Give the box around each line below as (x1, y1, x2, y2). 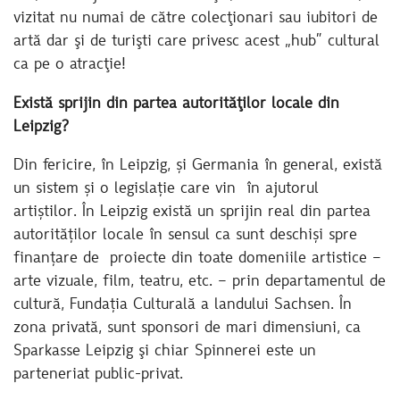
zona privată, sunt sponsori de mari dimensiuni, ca (13, 321, 361, 337)
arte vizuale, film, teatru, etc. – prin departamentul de (13, 274, 386, 291)
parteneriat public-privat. (13, 367, 183, 384)
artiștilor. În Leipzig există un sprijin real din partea (13, 204, 371, 221)
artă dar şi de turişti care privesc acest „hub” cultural (13, 34, 379, 51)
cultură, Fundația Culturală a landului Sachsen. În (13, 297, 352, 314)
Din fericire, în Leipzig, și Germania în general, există (13, 158, 382, 175)
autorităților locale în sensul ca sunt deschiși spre (13, 228, 357, 245)
